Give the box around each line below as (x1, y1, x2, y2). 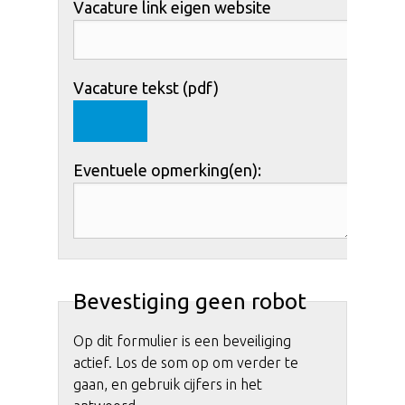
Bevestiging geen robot (73, 288, 306, 314)
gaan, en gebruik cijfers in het (73, 375, 262, 392)
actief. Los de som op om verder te (73, 353, 298, 371)
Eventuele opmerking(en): (73, 160, 261, 179)
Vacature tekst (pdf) (73, 78, 219, 97)
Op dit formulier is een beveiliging (73, 332, 291, 349)
